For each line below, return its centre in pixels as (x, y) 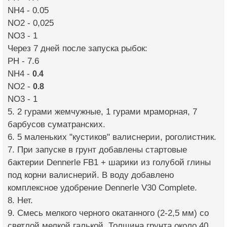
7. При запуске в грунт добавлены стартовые (97, 150)
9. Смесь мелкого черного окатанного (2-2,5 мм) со (108, 213)
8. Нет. (20, 200)
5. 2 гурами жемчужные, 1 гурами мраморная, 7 (102, 112)
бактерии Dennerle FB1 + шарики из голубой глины (109, 162)
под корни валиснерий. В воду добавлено (91, 175)
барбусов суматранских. (56, 124)
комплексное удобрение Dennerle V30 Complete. (102, 188)
